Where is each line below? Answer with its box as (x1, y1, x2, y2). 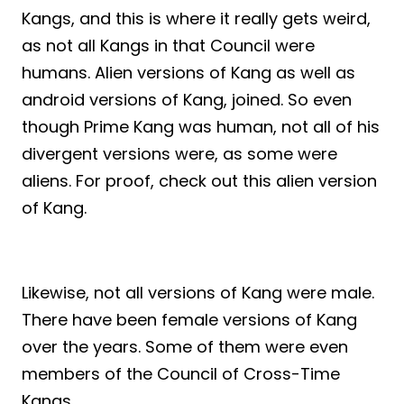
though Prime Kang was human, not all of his (22, 115, 380, 139)
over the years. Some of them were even (22, 335, 348, 359)
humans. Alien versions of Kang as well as (22, 61, 355, 85)
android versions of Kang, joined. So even (22, 88, 352, 112)
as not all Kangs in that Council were (22, 34, 315, 58)
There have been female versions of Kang (22, 308, 357, 332)
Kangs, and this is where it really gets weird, (22, 7, 371, 31)
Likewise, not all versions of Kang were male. (22, 281, 374, 305)
